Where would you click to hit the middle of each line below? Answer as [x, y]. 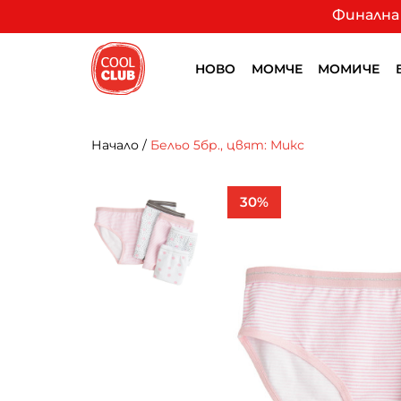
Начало [115, 145]
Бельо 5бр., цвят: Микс [227, 145]
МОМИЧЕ [349, 69]
